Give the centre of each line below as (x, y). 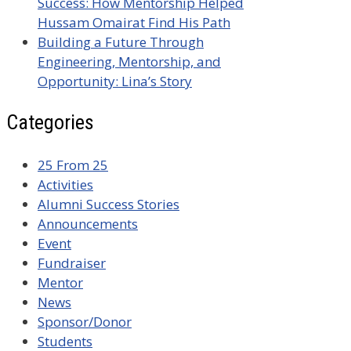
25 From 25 (73, 165)
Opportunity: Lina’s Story (115, 81)
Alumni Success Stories (109, 204)
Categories (50, 123)
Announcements (88, 223)
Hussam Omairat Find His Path (134, 22)
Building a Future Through (121, 42)
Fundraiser (72, 262)
